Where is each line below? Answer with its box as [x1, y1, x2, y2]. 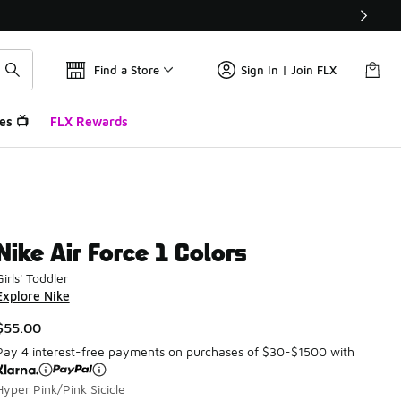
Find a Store [94, 63, 159, 77]
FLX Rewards [49, 114, 128, 129]
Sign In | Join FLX [241, 63, 337, 77]
